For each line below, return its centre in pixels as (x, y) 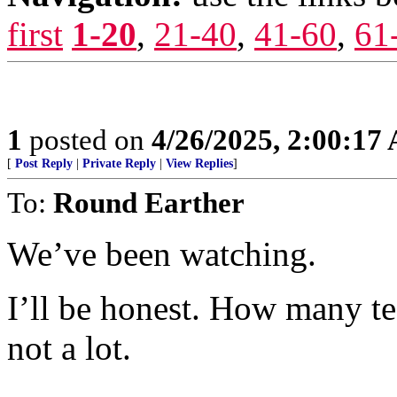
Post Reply (44, 163)
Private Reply (119, 163)
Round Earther (149, 202)
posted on (87, 140)
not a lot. (69, 348)
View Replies (199, 163)
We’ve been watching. (162, 254)
